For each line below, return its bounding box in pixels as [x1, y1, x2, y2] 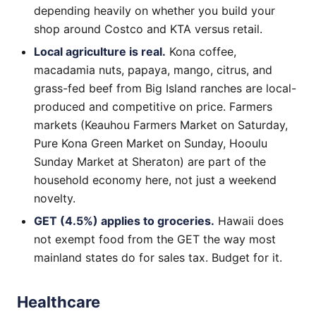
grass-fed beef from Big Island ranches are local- [34, 81, 296, 95]
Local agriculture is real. [34, 44, 166, 59]
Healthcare [17, 293, 100, 311]
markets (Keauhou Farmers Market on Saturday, [34, 118, 288, 132]
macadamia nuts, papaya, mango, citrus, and [34, 63, 272, 77]
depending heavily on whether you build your [34, 4, 275, 18]
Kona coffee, [166, 44, 236, 59]
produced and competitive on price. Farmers [34, 99, 272, 114]
